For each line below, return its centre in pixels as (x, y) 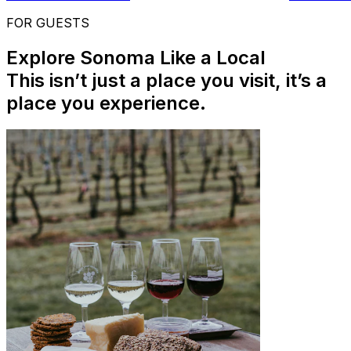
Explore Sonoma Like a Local (136, 57)
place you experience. (106, 103)
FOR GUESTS (48, 22)
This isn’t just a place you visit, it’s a (166, 80)
